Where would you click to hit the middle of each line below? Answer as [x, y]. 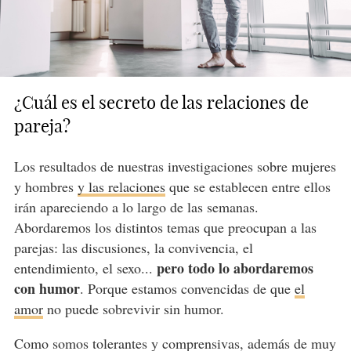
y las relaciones [121, 186]
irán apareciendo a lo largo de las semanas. [136, 206]
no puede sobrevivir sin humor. [133, 308]
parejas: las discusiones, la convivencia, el [133, 247]
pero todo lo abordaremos [235, 268]
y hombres [45, 186]
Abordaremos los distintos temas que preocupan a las [165, 227]
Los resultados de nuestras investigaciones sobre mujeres [175, 166]
